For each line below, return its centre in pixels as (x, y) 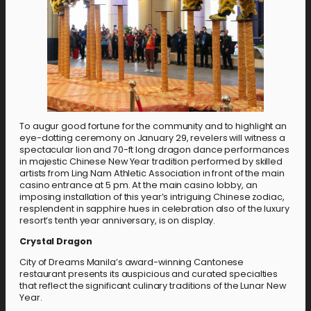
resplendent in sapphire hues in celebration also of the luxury (154, 209)
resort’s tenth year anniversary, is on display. (118, 221)
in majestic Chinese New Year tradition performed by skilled (151, 162)
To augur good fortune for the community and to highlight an (153, 126)
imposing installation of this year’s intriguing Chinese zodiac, (152, 197)
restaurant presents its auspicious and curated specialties (149, 274)
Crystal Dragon (56, 242)
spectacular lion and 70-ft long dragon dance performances (155, 150)
